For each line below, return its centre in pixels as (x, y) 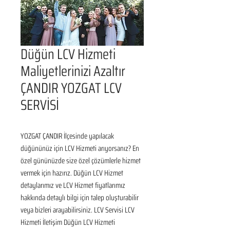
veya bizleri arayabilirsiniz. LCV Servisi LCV (78, 210)
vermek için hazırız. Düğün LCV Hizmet (72, 173)
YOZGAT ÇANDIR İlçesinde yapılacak (67, 136)
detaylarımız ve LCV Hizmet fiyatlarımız (73, 185)
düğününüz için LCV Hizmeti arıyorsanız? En (80, 148)
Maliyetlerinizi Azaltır (73, 71)
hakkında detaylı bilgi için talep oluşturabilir (80, 198)
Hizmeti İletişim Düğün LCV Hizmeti (68, 222)
